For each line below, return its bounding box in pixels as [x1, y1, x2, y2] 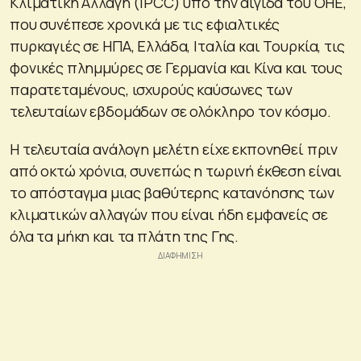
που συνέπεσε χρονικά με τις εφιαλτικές [10, 14, 280, 34]
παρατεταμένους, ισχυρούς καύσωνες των [10, 79, 293, 99]
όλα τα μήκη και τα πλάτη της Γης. [10, 226, 239, 246]
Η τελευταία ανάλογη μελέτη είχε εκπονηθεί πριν [10, 139, 338, 159]
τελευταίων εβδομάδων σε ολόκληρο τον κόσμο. [10, 101, 331, 121]
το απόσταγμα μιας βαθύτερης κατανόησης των [10, 182, 334, 202]
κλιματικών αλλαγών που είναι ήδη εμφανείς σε [10, 204, 328, 224]
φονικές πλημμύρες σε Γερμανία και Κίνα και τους [10, 57, 342, 77]
